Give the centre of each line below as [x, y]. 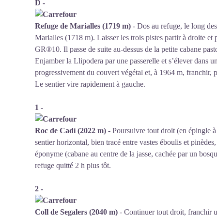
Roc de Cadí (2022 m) [70, 131]
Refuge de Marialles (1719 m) [83, 26]
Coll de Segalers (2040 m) [76, 212]
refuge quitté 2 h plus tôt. [73, 165]
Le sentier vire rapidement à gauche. [90, 84]
